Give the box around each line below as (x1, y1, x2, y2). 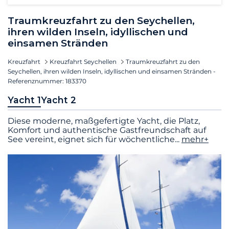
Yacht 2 (41, 94, 76, 105)
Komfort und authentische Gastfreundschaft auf (8, 125, 206, 135)
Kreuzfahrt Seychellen (50, 57, 117, 65)
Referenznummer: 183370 (8, 77, 86, 85)
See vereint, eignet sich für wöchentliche (8, 134, 175, 144)
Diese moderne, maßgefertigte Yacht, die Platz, (8, 116, 200, 126)
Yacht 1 (8, 94, 41, 105)
